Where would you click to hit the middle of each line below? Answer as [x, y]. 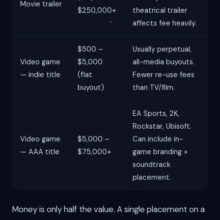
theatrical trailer [160, 10]
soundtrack [151, 164]
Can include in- [158, 139]
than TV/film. [154, 87]
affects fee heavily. [165, 23]
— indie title [40, 74]
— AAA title [40, 151]
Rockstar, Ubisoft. [162, 126]
